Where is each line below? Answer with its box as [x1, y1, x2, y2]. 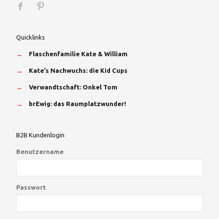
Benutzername [16, 148, 64, 155]
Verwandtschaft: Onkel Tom [29, 84, 117, 91]
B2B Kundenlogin [16, 131, 65, 139]
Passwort [16, 184, 46, 191]
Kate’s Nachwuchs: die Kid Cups [29, 67, 128, 74]
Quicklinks [16, 34, 45, 41]
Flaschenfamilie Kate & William [29, 50, 128, 58]
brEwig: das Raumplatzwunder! [29, 100, 126, 108]
